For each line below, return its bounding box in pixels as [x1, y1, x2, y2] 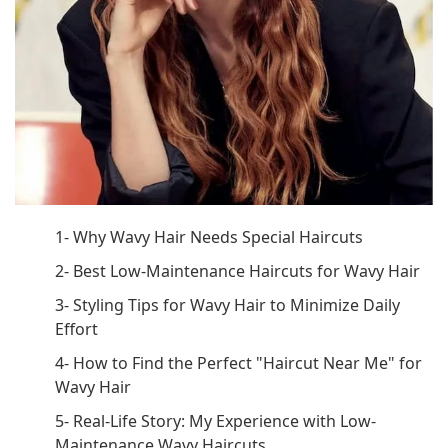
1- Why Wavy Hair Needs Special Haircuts [55, 226, 363, 248]
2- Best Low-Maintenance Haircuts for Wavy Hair [55, 260, 420, 282]
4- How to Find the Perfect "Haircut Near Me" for [55, 352, 422, 374]
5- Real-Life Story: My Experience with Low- [55, 410, 376, 432]
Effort [55, 318, 98, 340]
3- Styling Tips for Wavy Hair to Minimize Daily [55, 294, 400, 316]
